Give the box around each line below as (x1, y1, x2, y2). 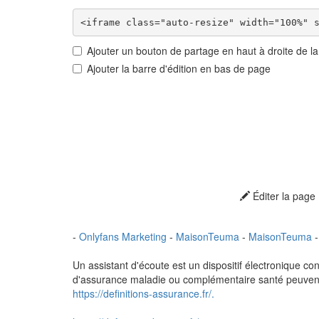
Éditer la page (249, 189, 315, 203)
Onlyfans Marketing (79, 229, 169, 244)
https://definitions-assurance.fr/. (73, 286, 214, 300)
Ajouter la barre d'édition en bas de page (87, 61, 271, 75)
